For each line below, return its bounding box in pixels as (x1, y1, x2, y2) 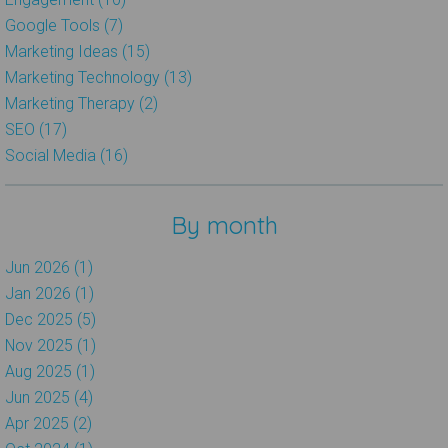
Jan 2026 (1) (5, 283, 94, 303)
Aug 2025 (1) (5, 361, 95, 381)
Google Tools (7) (5, 15, 123, 35)
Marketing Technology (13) (5, 67, 192, 87)
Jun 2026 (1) (5, 257, 93, 277)
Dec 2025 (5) (5, 309, 96, 329)
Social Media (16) (5, 145, 128, 165)
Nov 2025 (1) (5, 335, 96, 355)
